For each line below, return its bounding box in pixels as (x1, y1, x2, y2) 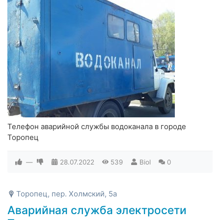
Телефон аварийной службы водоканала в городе (7, 121, 186, 131)
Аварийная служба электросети (7, 203, 187, 217)
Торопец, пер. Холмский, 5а (16, 189, 117, 198)
